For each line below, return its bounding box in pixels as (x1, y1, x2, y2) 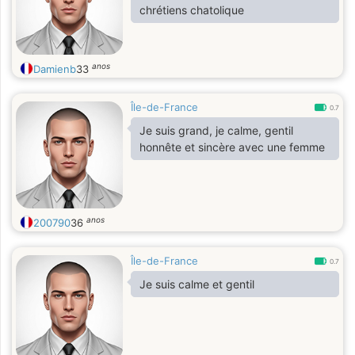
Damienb (33, 63, 76, 75)
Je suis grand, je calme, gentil (139, 124, 293, 137)
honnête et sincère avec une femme (139, 140, 325, 154)
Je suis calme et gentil (139, 277, 254, 291)
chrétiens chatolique (139, 3, 244, 17)
